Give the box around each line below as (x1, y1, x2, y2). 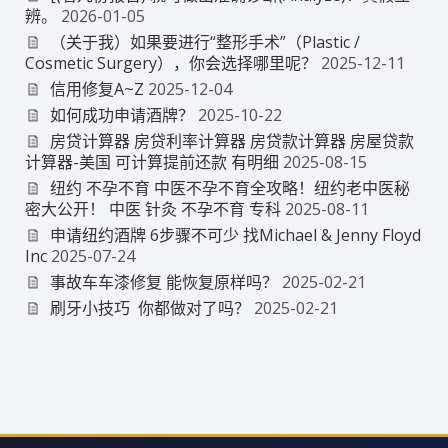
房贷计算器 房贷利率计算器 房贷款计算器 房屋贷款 (49, 129, 414, 152)
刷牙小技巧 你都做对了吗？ (49, 296, 250, 319)
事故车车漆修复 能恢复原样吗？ (49, 270, 278, 293)
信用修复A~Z (49, 77, 144, 100)
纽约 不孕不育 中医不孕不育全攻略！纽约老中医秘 (49, 176, 410, 199)
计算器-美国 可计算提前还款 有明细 (25, 150, 279, 173)
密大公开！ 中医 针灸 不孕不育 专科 (25, 197, 281, 220)
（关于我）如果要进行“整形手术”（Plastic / (49, 30, 360, 53)
